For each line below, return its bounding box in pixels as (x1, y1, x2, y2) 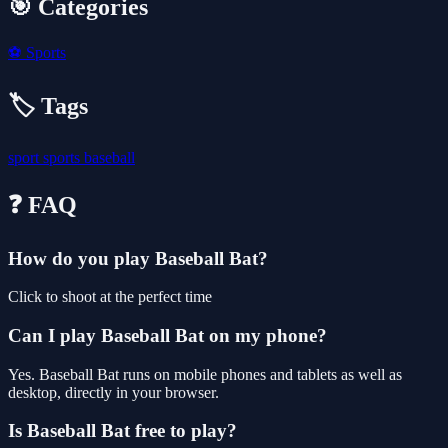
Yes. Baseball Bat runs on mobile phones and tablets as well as (8, 365, 402, 383)
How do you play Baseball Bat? (8, 247, 268, 269)
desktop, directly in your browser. (8, 383, 219, 401)
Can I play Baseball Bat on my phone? (8, 324, 327, 346)
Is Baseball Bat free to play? (8, 420, 237, 442)
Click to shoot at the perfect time (8, 288, 212, 306)
